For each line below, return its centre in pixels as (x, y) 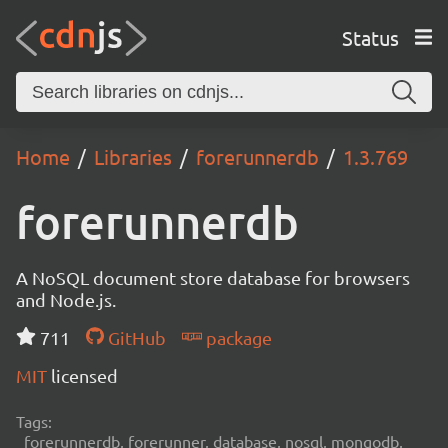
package (236, 337)
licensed (84, 375)
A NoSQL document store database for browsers (213, 277)
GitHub (134, 337)
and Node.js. (66, 299)
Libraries (133, 156)
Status (370, 37)
